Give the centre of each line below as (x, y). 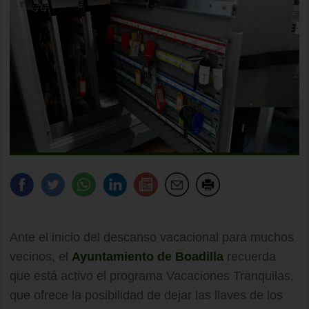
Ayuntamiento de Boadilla (148, 256)
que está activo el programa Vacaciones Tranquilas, (152, 276)
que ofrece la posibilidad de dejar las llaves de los (146, 295)
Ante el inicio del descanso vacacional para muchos (152, 237)
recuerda (250, 256)
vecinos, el (41, 256)
